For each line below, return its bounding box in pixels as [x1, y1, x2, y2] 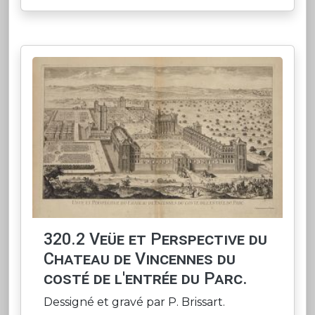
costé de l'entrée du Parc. [44, 269, 247, 289]
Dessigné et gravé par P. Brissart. [44, 295, 225, 309]
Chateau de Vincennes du [44, 249, 236, 269]
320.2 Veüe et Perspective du [44, 229, 267, 250]
